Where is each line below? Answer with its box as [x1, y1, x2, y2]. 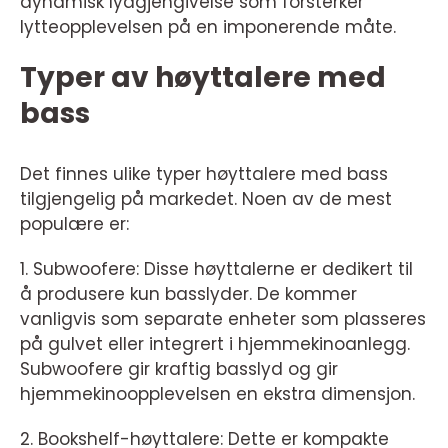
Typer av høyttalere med [20, 58, 386, 98]
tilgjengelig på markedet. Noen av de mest [20, 187, 392, 212]
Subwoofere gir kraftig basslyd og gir [20, 357, 338, 382]
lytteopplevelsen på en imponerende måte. [20, 15, 396, 40]
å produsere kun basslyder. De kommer [20, 282, 357, 307]
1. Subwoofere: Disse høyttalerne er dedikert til [20, 257, 413, 282]
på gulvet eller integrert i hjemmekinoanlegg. [20, 332, 410, 357]
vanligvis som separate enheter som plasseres [20, 307, 426, 332]
